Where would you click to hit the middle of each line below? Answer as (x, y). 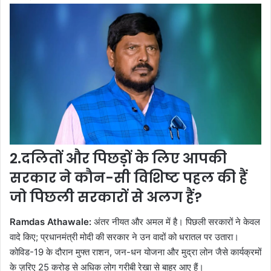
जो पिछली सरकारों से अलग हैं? (106, 198)
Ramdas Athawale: (51, 221)
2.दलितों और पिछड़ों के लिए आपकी (118, 159)
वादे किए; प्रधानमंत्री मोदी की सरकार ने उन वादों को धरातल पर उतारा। (124, 237)
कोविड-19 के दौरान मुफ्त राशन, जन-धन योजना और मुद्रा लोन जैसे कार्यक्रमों (135, 252)
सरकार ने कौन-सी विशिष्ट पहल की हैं (129, 178)
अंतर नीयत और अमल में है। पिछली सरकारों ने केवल (176, 221)
